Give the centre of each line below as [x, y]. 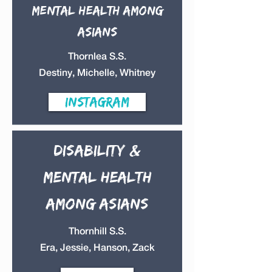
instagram [97, 102]
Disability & [97, 150]
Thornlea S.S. [97, 56]
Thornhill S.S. [97, 231]
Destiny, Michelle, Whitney [97, 73]
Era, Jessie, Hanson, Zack [97, 247]
